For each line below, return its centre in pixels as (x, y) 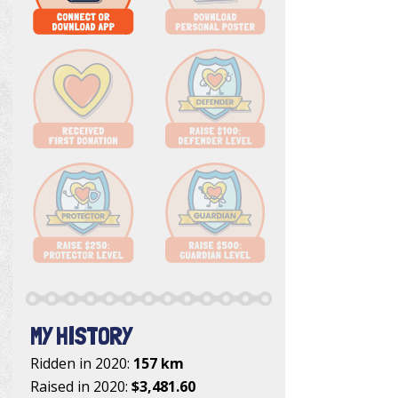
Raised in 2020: (81, 386)
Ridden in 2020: (82, 363)
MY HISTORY (82, 335)
